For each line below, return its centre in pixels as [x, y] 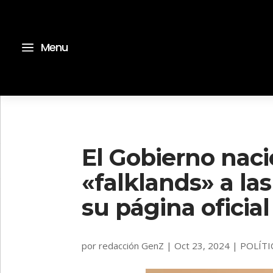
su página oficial [176, 207]
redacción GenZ [132, 245]
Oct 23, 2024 [202, 245]
